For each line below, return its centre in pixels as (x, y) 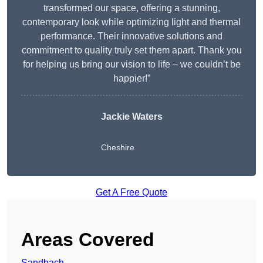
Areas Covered (88, 240)
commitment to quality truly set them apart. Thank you (131, 50)
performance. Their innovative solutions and (131, 36)
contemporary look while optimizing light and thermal (131, 22)
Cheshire (117, 148)
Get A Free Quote (131, 193)
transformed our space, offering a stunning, (131, 8)
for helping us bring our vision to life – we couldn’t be (131, 65)
